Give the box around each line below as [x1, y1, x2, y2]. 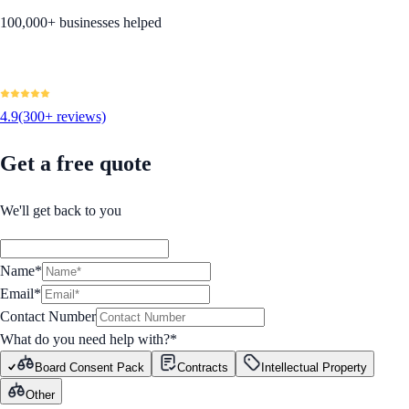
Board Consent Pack [35, 361, 144, 375]
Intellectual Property [261, 361, 367, 375]
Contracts [177, 361, 228, 375]
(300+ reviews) [18, 109, 106, 125]
